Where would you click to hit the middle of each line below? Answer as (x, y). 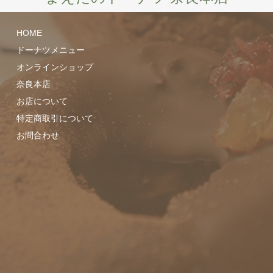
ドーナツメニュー (51, 50)
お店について (42, 101)
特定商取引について (55, 118)
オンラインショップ (55, 67)
